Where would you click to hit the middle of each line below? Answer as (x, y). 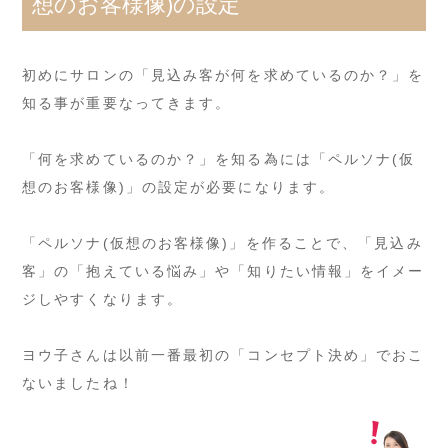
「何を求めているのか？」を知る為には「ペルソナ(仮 (219, 158)
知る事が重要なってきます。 (127, 102)
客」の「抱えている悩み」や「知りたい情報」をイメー (223, 270)
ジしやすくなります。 (103, 298)
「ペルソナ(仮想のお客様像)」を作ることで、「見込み (222, 242)
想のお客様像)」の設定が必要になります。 (178, 186)
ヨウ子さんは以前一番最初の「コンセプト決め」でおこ (223, 354)
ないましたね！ (78, 382)
